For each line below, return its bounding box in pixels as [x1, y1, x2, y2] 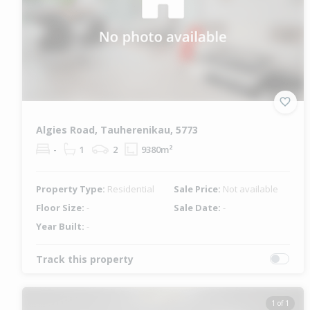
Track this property [36, 252, 134, 266]
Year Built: [36, 219, 86, 232]
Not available [223, 182, 279, 195]
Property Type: [36, 182, 107, 195]
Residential [107, 182, 154, 195]
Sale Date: [174, 201, 224, 214]
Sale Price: [174, 182, 224, 195]
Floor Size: [36, 201, 86, 214]
